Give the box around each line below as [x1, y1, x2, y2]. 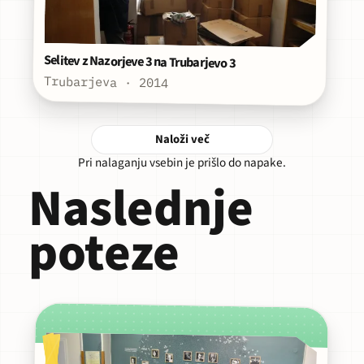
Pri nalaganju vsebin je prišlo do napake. [78, 153, 286, 171]
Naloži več [154, 131, 210, 149]
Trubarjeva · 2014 [43, 72, 169, 91]
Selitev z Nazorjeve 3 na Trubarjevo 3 [44, 50, 236, 74]
